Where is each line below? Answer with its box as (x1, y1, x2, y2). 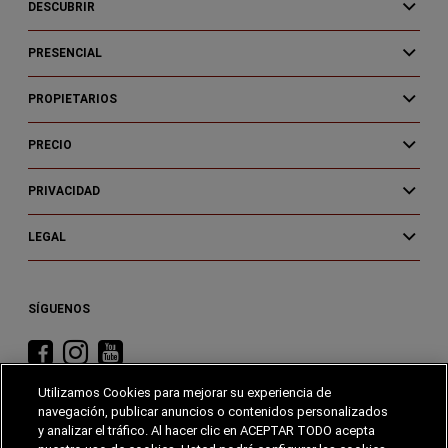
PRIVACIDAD (27, 184, 100, 199)
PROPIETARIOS (27, 92, 117, 107)
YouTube (121, 412, 220, 441)
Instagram (86, 412, 200, 441)
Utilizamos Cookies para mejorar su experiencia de (38, 385, 332, 400)
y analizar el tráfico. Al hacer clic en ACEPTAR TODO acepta (38, 423, 376, 438)
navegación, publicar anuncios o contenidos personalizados (38, 404, 389, 419)
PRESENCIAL (27, 46, 102, 61)
